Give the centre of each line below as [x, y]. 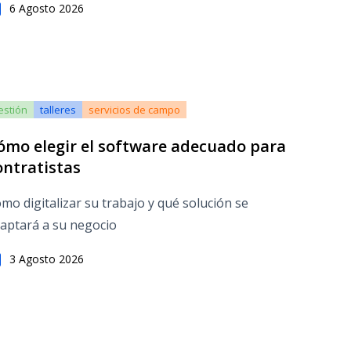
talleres [58, 110]
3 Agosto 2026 [47, 259]
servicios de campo [134, 110]
